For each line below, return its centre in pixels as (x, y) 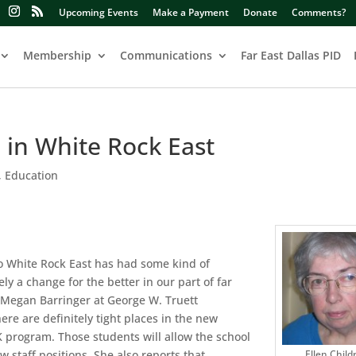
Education (31, 175)
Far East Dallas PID (291, 55)
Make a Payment (191, 12)
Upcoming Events (99, 12)
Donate (260, 12)
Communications (166, 55)
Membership (57, 55)
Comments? (319, 12)
